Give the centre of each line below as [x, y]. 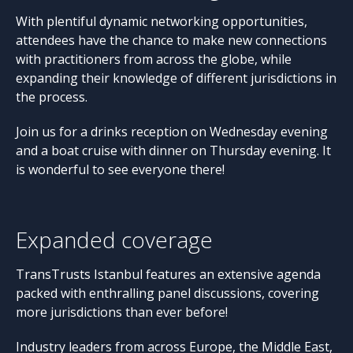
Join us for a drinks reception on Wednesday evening [172, 132]
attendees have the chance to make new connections [171, 40]
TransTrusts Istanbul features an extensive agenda [168, 274]
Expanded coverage [114, 240]
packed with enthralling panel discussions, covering [167, 293]
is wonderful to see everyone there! [120, 169]
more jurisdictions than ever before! [122, 312]
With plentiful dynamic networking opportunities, [162, 21]
